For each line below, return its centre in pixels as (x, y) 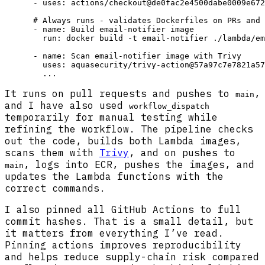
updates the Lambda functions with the (114, 177)
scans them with (52, 153)
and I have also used (67, 106)
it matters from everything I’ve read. (114, 233)
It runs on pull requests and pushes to (120, 94)
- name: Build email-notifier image (99, 30)
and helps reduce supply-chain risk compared (132, 257)
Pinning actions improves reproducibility (123, 245)
